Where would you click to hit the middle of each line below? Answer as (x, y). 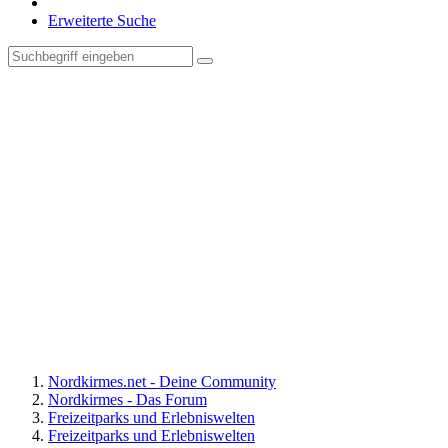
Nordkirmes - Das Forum (127, 399)
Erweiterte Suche (102, 20)
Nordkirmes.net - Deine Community (162, 381)
